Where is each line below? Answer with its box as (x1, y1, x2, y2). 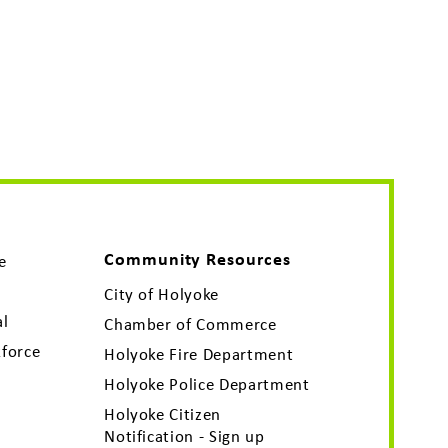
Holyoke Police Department (104, 373, 310, 396)
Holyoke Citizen (104, 403, 222, 426)
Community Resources (104, 246, 291, 272)
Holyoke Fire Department (104, 343, 294, 366)
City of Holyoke (104, 283, 220, 306)
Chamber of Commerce (104, 313, 277, 336)
